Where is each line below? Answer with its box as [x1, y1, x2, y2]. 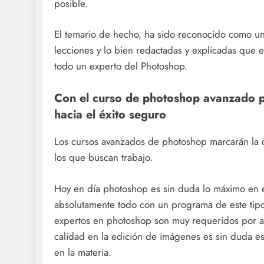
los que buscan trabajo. [54, 150, 153, 165]
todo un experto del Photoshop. [54, 59, 187, 74]
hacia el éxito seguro [54, 105, 166, 123]
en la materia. [54, 245, 111, 259]
